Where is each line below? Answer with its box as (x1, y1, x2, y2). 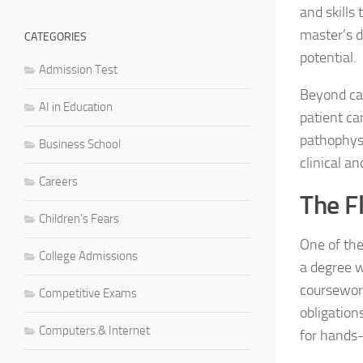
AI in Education (39, 99, 113, 114)
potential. (300, 48, 357, 66)
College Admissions (39, 248, 138, 263)
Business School (39, 136, 121, 152)
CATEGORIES (24, 29, 87, 44)
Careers (39, 173, 78, 189)
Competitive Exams (39, 285, 137, 301)
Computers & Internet (39, 322, 150, 338)
